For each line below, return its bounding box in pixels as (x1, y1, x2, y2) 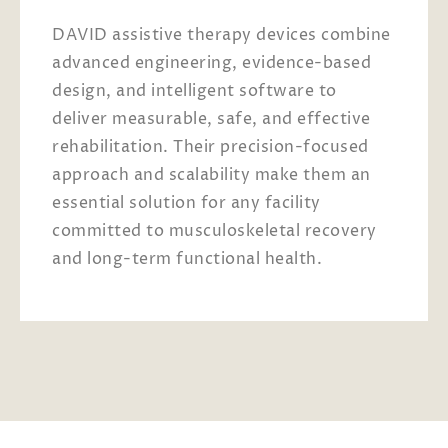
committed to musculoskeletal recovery (52, 219, 377, 242)
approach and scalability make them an (52, 163, 371, 186)
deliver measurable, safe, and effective (52, 107, 371, 130)
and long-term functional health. (52, 247, 322, 270)
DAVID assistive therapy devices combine (52, 23, 391, 46)
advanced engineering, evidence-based (52, 51, 371, 74)
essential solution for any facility (52, 191, 321, 214)
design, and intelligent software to (52, 79, 337, 102)
